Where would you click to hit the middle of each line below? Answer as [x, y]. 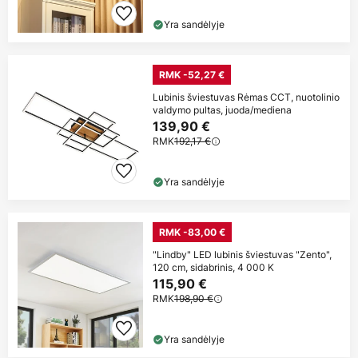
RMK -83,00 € [192, 232]
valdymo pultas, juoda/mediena [222, 109]
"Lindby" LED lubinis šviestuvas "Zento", [242, 254]
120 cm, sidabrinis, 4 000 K [213, 267]
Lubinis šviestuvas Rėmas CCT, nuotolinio [246, 97]
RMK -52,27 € [192, 74]
